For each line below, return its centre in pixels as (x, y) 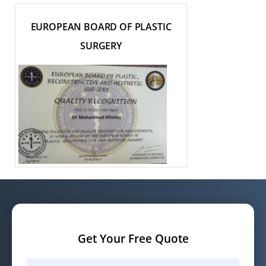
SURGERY (101, 46)
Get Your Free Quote (133, 239)
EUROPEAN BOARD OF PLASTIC (101, 27)
